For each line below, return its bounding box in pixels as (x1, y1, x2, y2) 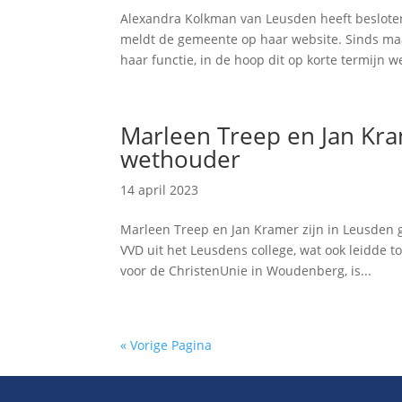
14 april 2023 (120, 181, 199, 198)
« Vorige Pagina (120, 336, 213, 354)
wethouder (120, 143, 241, 175)
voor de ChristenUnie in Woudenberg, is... (120, 262, 372, 279)
